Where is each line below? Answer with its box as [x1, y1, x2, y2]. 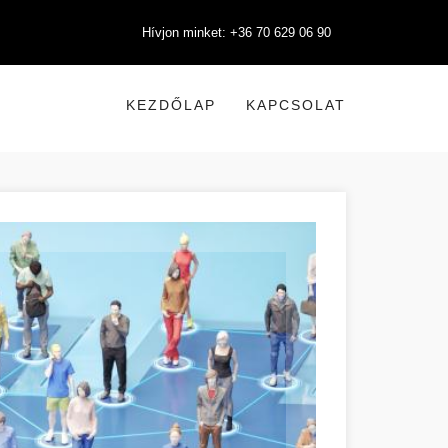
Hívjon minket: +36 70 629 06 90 [142, 25, 331, 40]
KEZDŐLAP [126, 97, 216, 113]
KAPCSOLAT [246, 97, 346, 113]
